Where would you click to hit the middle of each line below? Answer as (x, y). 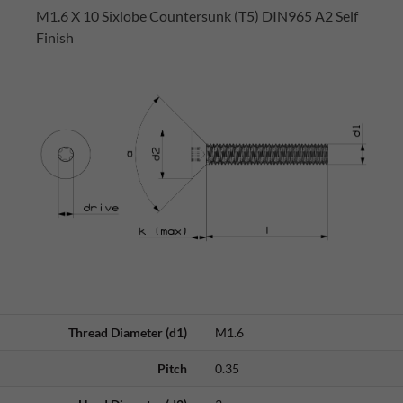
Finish (55, 37)
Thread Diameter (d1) (128, 333)
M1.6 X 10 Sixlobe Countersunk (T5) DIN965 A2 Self (197, 16)
